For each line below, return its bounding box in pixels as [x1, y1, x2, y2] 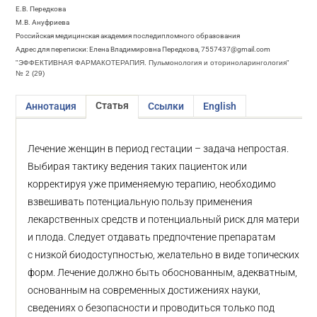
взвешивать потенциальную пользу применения [28, 196, 253, 207]
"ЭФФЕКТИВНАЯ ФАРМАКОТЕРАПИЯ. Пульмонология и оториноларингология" [16, 59, 290, 67]
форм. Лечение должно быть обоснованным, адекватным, [28, 267, 298, 278]
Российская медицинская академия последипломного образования [16, 32, 241, 40]
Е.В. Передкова [16, 5, 67, 13]
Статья [96, 100, 129, 111]
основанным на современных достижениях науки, [28, 284, 261, 296]
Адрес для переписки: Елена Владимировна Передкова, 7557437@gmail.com [16, 45, 271, 53]
